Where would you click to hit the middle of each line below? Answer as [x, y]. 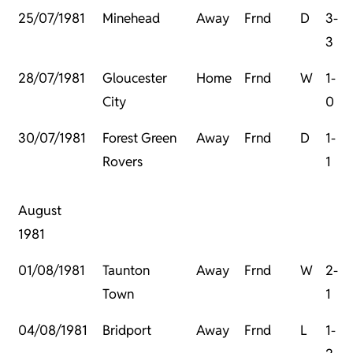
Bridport [127, 331]
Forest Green [139, 138]
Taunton [126, 271]
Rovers [123, 162]
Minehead [131, 19]
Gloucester [135, 78]
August [40, 211]
